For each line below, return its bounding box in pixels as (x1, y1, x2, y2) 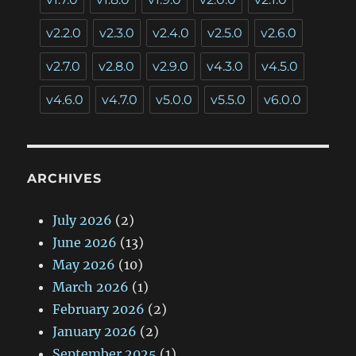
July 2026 (52, 212, 113, 229)
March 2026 (52, 279, 130, 296)
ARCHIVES (27, 171, 102, 187)
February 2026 (52, 301, 145, 318)
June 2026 (52, 234, 118, 251)
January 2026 (52, 323, 137, 340)
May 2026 (52, 257, 116, 273)
